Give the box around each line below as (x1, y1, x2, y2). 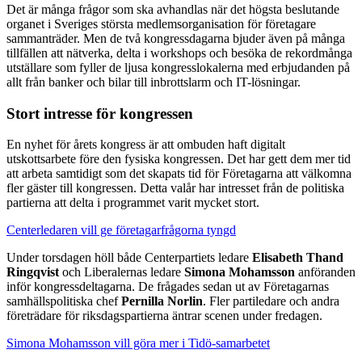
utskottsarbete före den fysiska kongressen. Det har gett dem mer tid (6, 152, 351, 166)
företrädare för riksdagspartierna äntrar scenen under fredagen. (6, 309, 322, 323)
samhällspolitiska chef (6, 294, 121, 309)
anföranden (295, 265, 356, 280)
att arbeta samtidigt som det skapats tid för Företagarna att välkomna (6, 166, 351, 181)
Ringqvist (6, 265, 59, 280)
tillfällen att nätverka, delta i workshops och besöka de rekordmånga (6, 45, 352, 60)
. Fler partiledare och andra (203, 294, 339, 309)
